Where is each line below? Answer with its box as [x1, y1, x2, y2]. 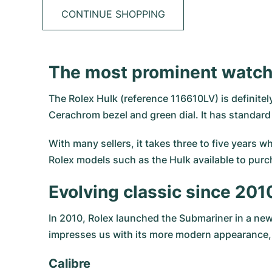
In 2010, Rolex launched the [49, 212, 179, 224]
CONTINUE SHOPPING [61, 8, 165, 20]
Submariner [179, 212, 233, 224]
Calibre [49, 256, 90, 271]
